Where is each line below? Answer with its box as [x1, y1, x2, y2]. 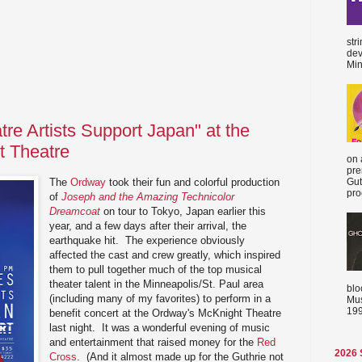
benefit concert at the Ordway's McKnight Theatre [49, 306, 282, 319]
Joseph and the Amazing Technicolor [61, 190, 235, 203]
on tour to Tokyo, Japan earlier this [100, 204, 267, 217]
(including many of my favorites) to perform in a [49, 292, 271, 305]
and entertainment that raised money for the [49, 335, 258, 348]
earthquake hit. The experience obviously [49, 234, 246, 246]
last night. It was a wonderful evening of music [49, 321, 271, 334]
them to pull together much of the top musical [49, 263, 263, 276]
